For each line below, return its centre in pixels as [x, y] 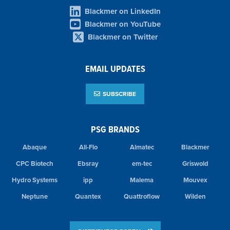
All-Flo [88, 147]
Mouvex [196, 180]
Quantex [88, 196]
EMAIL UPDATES [115, 68]
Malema [142, 180]
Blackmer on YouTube [122, 24]
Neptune [34, 196]
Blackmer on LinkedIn [122, 11]
